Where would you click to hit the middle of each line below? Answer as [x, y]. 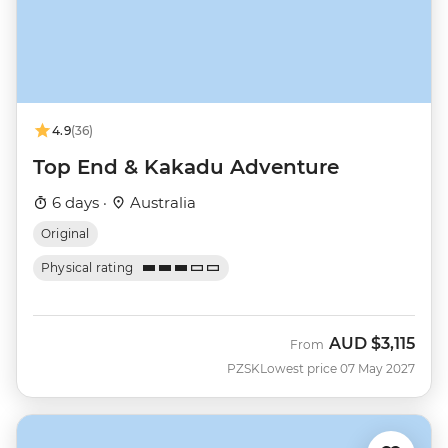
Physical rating [87, 268]
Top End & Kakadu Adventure [186, 167]
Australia [161, 203]
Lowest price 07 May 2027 [337, 369]
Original [65, 234]
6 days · [79, 203]
